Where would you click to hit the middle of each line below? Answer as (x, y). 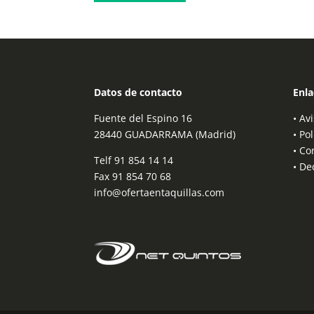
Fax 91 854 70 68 (133, 176)
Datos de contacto (138, 92)
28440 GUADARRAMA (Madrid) (165, 134)
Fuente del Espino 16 (143, 118)
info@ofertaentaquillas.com (159, 192)
